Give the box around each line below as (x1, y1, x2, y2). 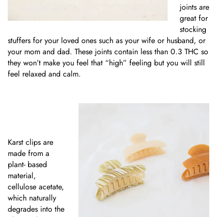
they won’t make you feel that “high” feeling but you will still (8, 57, 205, 68)
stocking (180, 23, 206, 35)
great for (180, 12, 208, 24)
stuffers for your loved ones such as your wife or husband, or (8, 34, 205, 46)
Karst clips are (8, 136, 53, 148)
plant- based (8, 158, 47, 170)
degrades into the (8, 203, 64, 215)
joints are (180, 1, 209, 13)
